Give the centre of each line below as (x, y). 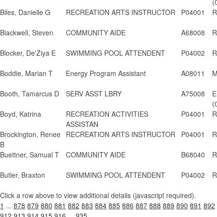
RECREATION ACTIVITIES (107, 114)
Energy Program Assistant (106, 73)
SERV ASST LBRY (94, 93)
